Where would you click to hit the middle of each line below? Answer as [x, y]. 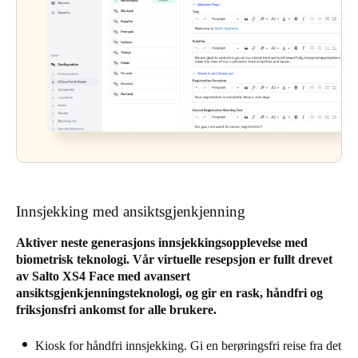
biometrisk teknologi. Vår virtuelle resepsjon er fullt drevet [174, 259]
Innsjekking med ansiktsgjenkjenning [131, 211]
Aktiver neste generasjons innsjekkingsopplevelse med [162, 242]
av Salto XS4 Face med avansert [103, 276]
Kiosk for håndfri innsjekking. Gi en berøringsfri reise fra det [188, 345]
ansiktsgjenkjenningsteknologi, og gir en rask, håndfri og [169, 292]
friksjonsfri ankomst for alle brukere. [116, 309]
